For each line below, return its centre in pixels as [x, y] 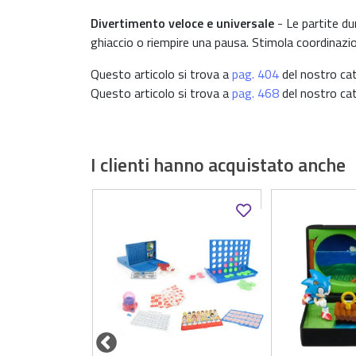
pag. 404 [255, 74]
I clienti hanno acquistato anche [218, 164]
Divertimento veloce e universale [182, 23]
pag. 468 [255, 93]
